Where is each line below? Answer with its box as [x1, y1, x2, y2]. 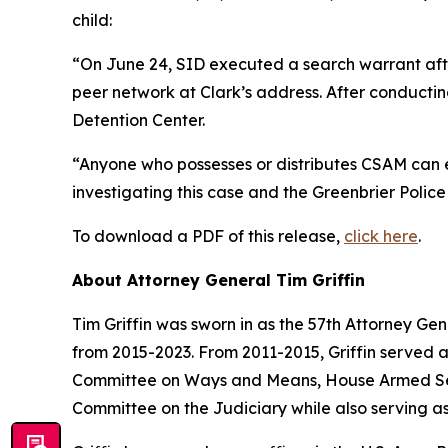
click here [344, 226, 418, 247]
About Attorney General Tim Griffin [72, 270, 365, 291]
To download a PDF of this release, [72, 226, 344, 247]
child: [72, 10, 112, 31]
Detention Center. [72, 110, 205, 131]
